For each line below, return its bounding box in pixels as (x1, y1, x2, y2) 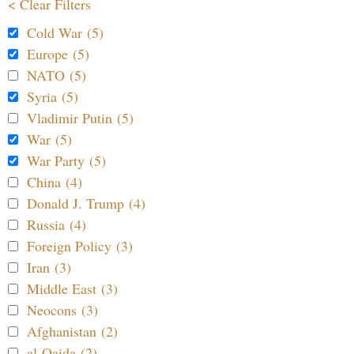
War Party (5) (27, 150, 106, 170)
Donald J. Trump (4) (27, 193, 145, 213)
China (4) (27, 171, 82, 191)
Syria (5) (27, 86, 78, 106)
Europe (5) (27, 43, 89, 63)
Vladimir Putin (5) (27, 107, 134, 127)
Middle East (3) (27, 278, 118, 298)
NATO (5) (27, 65, 86, 85)
